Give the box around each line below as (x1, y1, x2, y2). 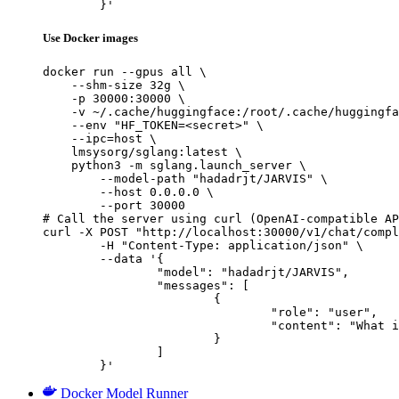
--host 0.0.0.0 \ (43, 185, 214, 199)
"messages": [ (43, 279, 157, 293)
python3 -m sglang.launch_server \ (43, 159, 306, 173)
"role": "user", (43, 305, 271, 320)
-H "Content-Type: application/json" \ (43, 239, 100, 253)
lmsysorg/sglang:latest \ (43, 145, 242, 159)
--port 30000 (43, 199, 185, 213)
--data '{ (43, 252, 100, 266)
